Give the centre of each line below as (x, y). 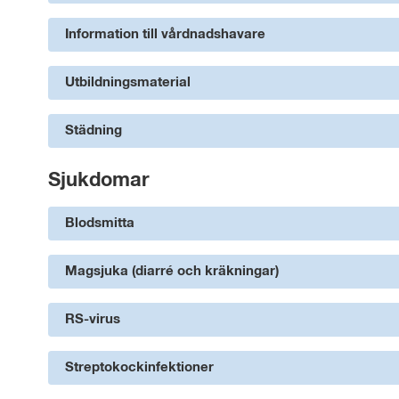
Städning (94, 131)
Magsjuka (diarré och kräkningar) (172, 272)
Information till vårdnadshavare (165, 35)
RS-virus (93, 320)
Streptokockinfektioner (139, 368)
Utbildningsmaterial (128, 83)
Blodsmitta (100, 224)
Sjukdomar (99, 181)
